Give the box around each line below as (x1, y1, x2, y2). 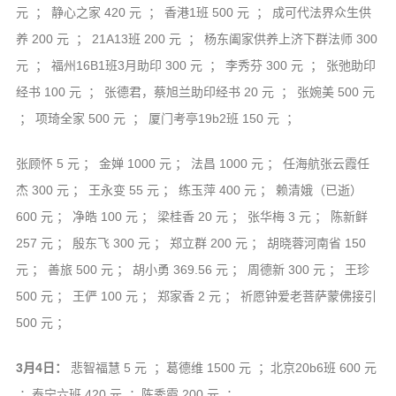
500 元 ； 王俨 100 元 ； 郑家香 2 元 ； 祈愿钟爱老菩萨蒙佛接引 (15, 289, 377, 304)
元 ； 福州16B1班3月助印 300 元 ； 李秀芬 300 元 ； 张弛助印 (15, 58, 376, 73)
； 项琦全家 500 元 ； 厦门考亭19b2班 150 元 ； (15, 111, 299, 126)
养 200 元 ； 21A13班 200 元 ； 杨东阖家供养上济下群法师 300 (15, 32, 377, 47)
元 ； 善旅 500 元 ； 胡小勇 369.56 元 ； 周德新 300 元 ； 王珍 (15, 263, 369, 278)
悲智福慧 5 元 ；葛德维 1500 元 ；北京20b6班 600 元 (66, 361, 377, 376)
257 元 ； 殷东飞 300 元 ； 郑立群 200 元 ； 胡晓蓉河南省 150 (15, 236, 366, 251)
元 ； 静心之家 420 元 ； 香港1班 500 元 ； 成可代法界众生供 (15, 5, 371, 20)
